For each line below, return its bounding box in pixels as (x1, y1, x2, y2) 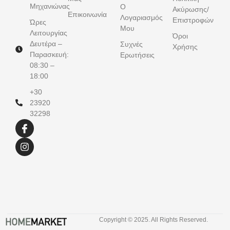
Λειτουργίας (29, 28, 67, 37)
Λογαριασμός (120, 13, 163, 22)
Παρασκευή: (29, 50, 69, 59)
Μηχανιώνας (29, 2, 70, 10)
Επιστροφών (172, 15, 214, 24)
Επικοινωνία (68, 10, 107, 18)
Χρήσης (172, 42, 198, 51)
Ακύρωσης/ (172, 5, 209, 13)
